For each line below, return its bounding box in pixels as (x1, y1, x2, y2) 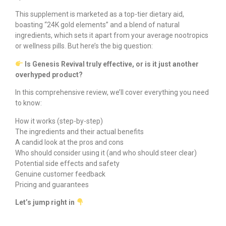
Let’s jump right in (15, 198, 76, 206)
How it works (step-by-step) (15, 117, 103, 125)
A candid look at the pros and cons (15, 138, 124, 146)
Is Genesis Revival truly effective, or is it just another (23, 60, 199, 68)
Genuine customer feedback (15, 169, 105, 178)
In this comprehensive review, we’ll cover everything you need (15, 88, 209, 97)
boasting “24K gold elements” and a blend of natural (15, 21, 180, 29)
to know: (15, 99, 42, 107)
